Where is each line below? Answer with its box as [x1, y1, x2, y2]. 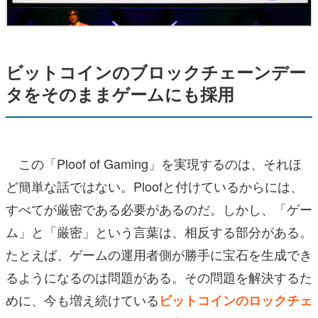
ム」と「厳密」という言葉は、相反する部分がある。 [6, 221, 312, 241]
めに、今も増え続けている [6, 290, 159, 309]
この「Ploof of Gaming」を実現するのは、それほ [6, 153, 302, 172]
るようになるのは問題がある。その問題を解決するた [6, 267, 312, 286]
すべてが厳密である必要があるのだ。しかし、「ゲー [6, 199, 312, 218]
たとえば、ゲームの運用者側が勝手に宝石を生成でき [6, 244, 312, 263]
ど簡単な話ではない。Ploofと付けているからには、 [6, 176, 303, 195]
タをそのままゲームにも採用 [6, 81, 234, 106]
